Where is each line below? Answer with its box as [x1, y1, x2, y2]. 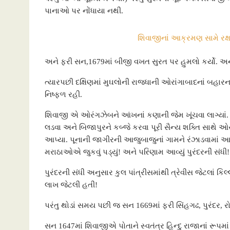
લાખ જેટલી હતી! [45, 181, 98, 189]
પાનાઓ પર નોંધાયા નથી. [45, 7, 123, 15]
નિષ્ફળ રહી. [45, 90, 82, 99]
